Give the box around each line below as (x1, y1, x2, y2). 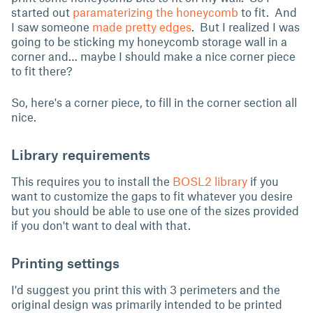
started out (11, 5, 73, 19)
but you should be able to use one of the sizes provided (11, 203, 299, 217)
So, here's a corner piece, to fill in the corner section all (11, 95, 297, 109)
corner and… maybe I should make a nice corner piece (11, 49, 296, 63)
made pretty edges (92, 20, 191, 34)
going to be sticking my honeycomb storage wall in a (11, 34, 287, 48)
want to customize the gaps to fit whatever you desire (11, 189, 293, 203)
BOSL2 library (173, 174, 247, 188)
